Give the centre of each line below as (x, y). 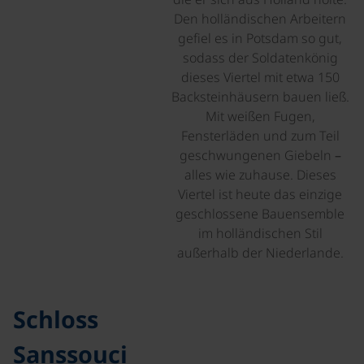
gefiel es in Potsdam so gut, (260, 38)
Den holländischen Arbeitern (260, 19)
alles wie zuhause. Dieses (260, 175)
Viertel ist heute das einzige (260, 194)
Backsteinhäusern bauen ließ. (260, 97)
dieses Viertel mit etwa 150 (260, 77)
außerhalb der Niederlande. (260, 253)
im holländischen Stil (260, 233)
